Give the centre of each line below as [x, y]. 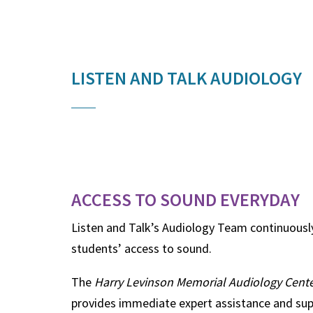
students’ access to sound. [141, 248]
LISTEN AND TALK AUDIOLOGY [187, 78]
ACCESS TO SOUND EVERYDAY [185, 199]
